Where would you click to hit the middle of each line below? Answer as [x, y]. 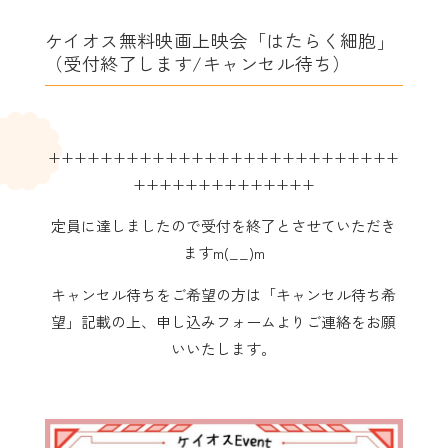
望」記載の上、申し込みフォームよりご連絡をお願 [224, 321]
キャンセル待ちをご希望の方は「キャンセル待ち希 [224, 294]
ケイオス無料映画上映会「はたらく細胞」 [220, 39]
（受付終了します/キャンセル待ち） [197, 62]
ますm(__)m [223, 252]
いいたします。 [224, 348]
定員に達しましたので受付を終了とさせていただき [224, 225]
